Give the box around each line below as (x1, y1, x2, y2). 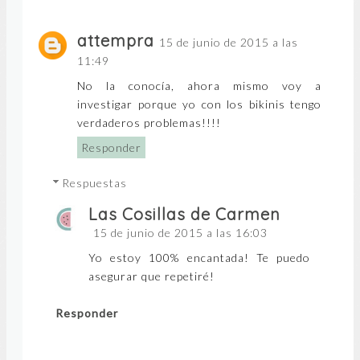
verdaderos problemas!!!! (77, 116, 221, 130)
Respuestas (62, 176, 128, 190)
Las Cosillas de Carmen (88, 204, 280, 225)
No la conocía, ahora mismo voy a (77, 79, 321, 93)
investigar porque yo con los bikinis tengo (77, 97, 321, 112)
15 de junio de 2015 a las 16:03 (93, 226, 268, 240)
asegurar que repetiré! (88, 269, 215, 284)
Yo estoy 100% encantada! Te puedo (88, 251, 310, 265)
